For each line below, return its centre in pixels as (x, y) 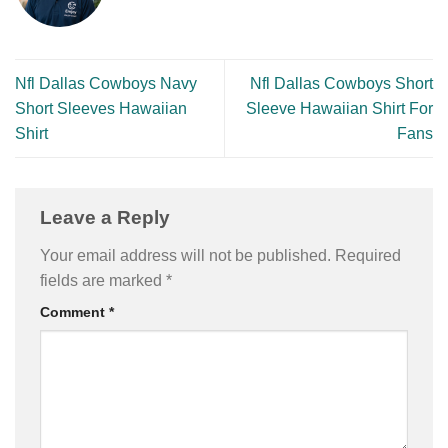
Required (368, 255)
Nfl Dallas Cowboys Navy (106, 84)
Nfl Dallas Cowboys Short (341, 84)
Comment (74, 311)
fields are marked (103, 280)
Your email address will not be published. (185, 255)
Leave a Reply (107, 218)
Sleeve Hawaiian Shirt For (339, 109)
